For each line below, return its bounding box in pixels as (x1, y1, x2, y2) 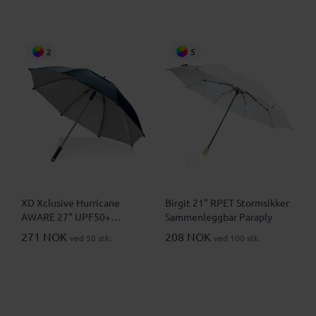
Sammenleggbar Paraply (165, 210, 272, 224)
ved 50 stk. (70, 232, 111, 244)
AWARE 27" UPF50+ (21, 210, 111, 224)
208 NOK (165, 229, 214, 244)
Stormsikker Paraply (21, 224, 109, 238)
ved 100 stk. (214, 232, 260, 244)
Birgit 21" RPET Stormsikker (165, 196, 289, 209)
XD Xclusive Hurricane (21, 196, 120, 209)
